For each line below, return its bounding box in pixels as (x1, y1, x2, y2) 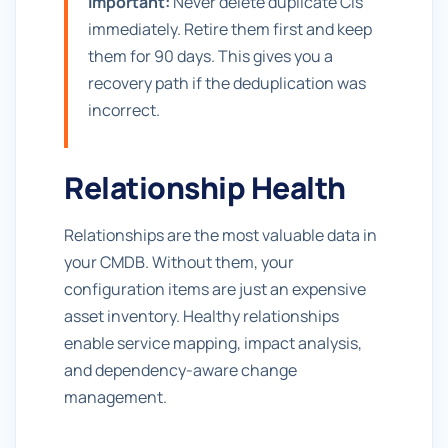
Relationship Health (64, 167, 346, 208)
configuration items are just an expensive (64, 278, 366, 300)
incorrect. (88, 99, 160, 121)
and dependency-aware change (64, 359, 297, 381)
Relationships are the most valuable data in (64, 224, 377, 246)
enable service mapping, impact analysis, (64, 332, 362, 354)
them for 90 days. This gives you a (88, 45, 333, 67)
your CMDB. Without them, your (64, 251, 294, 273)
